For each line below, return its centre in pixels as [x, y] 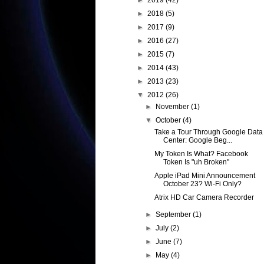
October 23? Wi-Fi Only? [202, 184]
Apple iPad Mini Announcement [204, 176]
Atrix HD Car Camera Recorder [204, 198]
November [174, 107]
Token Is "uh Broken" [196, 162]
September [174, 215]
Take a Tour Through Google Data [208, 132]
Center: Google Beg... [197, 141]
